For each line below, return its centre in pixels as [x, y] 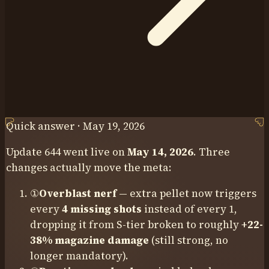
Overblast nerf [78, 193]
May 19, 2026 [114, 126]
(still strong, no [189, 240]
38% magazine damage [89, 240]
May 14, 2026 [160, 152]
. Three [212, 152]
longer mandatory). [79, 255]
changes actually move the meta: [89, 167]
